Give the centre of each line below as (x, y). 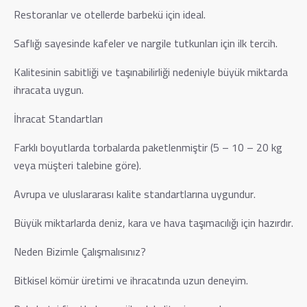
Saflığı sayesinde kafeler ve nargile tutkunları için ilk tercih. (146, 43)
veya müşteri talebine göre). (77, 165)
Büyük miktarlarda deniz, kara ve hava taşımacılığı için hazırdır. (153, 222)
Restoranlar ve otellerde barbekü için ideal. (110, 14)
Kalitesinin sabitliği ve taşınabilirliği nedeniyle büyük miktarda (151, 72)
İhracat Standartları (58, 118)
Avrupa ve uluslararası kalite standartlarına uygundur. (135, 194)
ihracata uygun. (49, 89)
